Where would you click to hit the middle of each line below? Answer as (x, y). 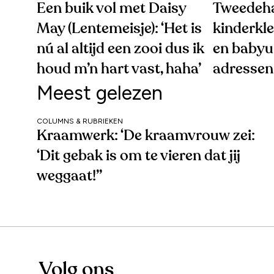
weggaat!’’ (69, 176)
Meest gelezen (100, 93)
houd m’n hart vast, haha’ (119, 69)
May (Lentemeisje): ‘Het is (119, 28)
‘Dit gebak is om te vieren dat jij (139, 156)
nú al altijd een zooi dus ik (120, 49)
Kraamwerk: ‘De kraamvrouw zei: (146, 135)
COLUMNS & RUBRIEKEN (80, 121)
